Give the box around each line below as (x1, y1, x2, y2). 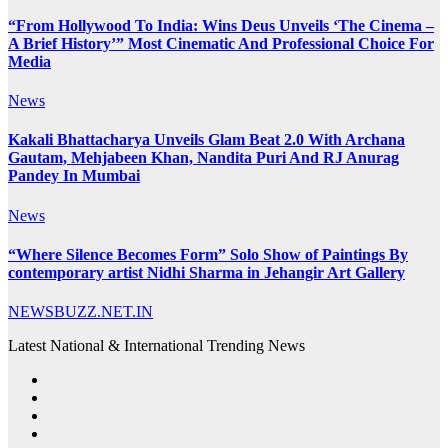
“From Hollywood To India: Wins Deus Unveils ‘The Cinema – (8, 16, 434, 34)
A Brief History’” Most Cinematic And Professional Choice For (8, 34, 434, 52)
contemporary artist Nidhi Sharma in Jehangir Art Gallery (8, 264, 405, 281)
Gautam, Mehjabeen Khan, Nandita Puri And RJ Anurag (8, 149, 399, 167)
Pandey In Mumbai (8, 167, 140, 185)
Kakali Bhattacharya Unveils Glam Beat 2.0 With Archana (8, 131, 405, 149)
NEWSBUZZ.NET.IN (8, 303, 153, 321)
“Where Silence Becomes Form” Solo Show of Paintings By (8, 246, 408, 263)
